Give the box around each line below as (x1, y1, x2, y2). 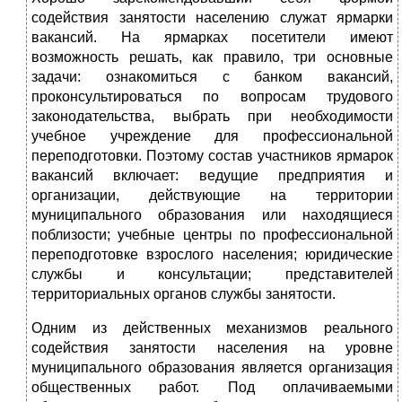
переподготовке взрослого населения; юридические (31, 247, 393, 263)
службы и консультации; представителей (31, 267, 393, 283)
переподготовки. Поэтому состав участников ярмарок (31, 148, 393, 164)
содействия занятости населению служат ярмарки (31, 10, 393, 26)
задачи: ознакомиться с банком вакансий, (31, 69, 393, 85)
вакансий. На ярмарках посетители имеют (31, 30, 393, 46)
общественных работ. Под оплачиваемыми (31, 380, 393, 396)
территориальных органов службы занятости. (31, 286, 336, 302)
